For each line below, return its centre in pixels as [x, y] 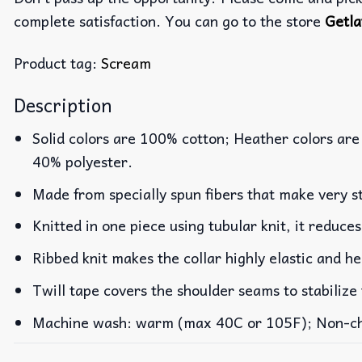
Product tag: [57, 63]
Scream [126, 63]
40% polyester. [83, 161]
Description [63, 105]
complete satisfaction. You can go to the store [169, 20]
